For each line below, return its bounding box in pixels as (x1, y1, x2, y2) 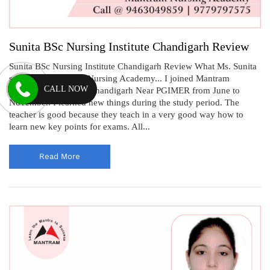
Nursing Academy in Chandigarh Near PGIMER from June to (9, 86, 240, 96)
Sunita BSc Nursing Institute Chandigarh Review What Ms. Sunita (9, 61, 257, 72)
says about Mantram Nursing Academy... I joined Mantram (9, 74, 230, 84)
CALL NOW (44, 84, 89, 93)
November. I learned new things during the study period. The (9, 98, 239, 108)
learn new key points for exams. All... (9, 122, 150, 132)
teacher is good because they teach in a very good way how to (9, 110, 243, 120)
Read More (39, 152, 80, 162)
